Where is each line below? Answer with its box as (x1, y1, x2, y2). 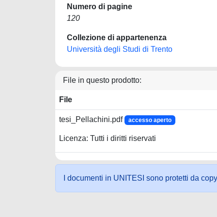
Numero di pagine (67, 2, 132, 11)
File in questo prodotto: (63, 76, 141, 84)
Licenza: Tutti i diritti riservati (59, 134, 156, 143)
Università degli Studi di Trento (67, 45, 172, 53)
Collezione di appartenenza (67, 33, 167, 42)
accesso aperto (128, 117, 171, 124)
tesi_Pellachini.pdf (59, 115, 124, 124)
